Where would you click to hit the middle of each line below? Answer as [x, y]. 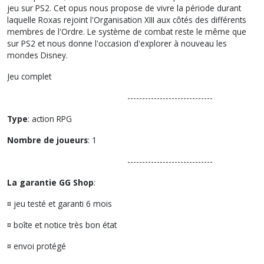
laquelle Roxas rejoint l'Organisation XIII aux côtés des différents [127, 19]
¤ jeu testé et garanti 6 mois [60, 203]
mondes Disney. [37, 55]
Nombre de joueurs [47, 140]
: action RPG [50, 118]
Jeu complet [29, 76]
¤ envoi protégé [37, 246]
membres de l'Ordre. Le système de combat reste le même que [127, 31]
